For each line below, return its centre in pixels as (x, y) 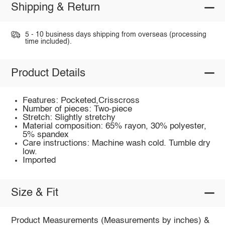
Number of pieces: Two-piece (78, 109)
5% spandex (46, 135)
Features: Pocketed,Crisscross (81, 101)
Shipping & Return (55, 8)
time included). (48, 41)
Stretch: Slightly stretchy (69, 118)
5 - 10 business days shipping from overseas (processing (116, 34)
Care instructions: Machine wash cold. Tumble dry (117, 144)
